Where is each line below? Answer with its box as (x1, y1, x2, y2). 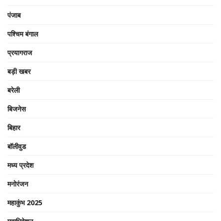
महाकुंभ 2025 (7, 198, 42, 207)
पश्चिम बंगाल (7, 29, 38, 38)
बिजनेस (7, 104, 26, 113)
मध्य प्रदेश (7, 160, 34, 170)
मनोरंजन (7, 179, 28, 188)
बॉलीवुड (7, 142, 26, 151)
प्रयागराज (7, 48, 32, 57)
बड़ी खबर (7, 67, 31, 76)
